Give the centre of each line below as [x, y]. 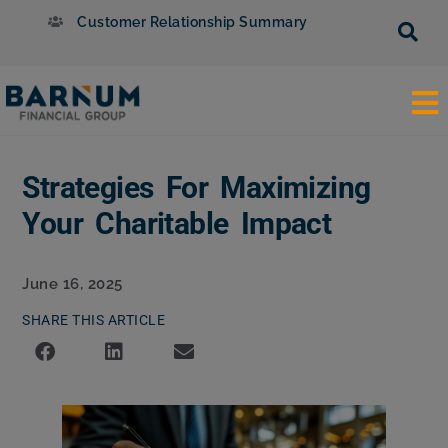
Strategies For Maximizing [196, 187]
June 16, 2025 [72, 283]
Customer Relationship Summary [192, 22]
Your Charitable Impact [177, 223]
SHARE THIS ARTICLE [94, 319]
